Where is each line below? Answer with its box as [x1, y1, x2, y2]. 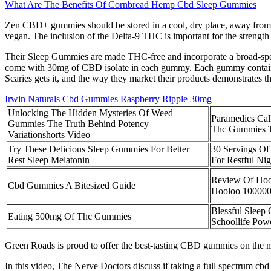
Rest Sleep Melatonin [8, 155, 90, 166]
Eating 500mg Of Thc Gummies [8, 211, 131, 222]
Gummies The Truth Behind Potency [8, 119, 149, 129]
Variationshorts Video [8, 129, 90, 140]
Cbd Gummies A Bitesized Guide [8, 180, 135, 191]
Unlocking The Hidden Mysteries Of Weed [8, 108, 173, 119]
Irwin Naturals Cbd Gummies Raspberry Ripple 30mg [5, 94, 212, 105]
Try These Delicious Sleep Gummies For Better [8, 144, 189, 155]
